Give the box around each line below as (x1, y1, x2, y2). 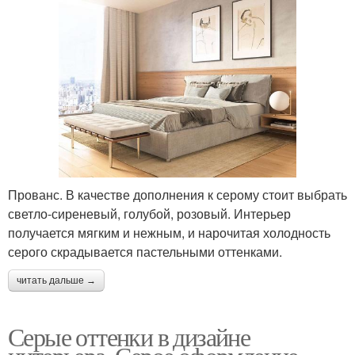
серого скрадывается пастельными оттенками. (8, 242, 282, 261)
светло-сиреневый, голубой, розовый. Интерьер (8, 204, 291, 223)
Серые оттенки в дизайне (8, 319, 250, 353)
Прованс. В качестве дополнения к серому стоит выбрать (8, 185, 347, 204)
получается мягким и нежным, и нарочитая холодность (8, 223, 330, 242)
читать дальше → (17, 274, 96, 286)
